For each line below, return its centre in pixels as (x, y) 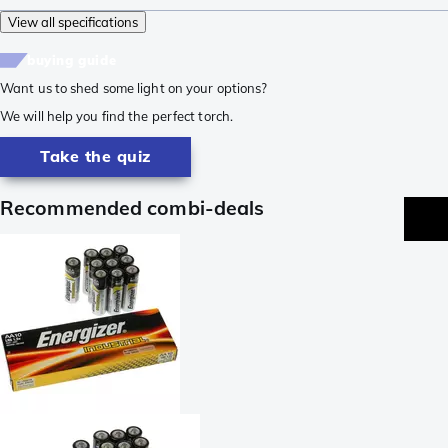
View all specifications (73, 21)
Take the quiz (95, 156)
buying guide (72, 59)
